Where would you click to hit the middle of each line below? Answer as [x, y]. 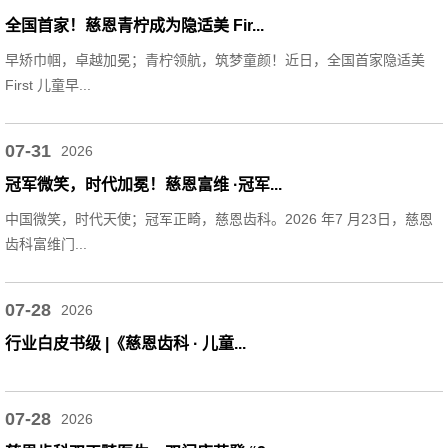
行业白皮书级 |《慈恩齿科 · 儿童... [125, 343]
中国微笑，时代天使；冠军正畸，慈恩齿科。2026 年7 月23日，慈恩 [219, 218]
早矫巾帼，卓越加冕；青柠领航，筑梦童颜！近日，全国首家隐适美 [215, 59]
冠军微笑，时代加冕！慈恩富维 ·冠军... [143, 184]
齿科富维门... [46, 243]
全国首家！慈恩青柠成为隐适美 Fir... [134, 25]
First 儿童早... [48, 84]
